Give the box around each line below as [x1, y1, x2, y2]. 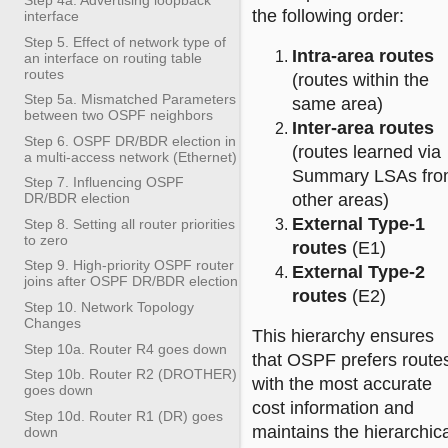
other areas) [292, 190, 389, 210]
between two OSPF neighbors [24, 107, 213, 124]
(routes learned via [292, 142, 441, 162]
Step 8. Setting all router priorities [24, 215, 235, 232]
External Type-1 [292, 214, 425, 234]
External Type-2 [292, 262, 425, 282]
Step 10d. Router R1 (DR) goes [24, 407, 223, 424]
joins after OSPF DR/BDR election [24, 273, 238, 290]
